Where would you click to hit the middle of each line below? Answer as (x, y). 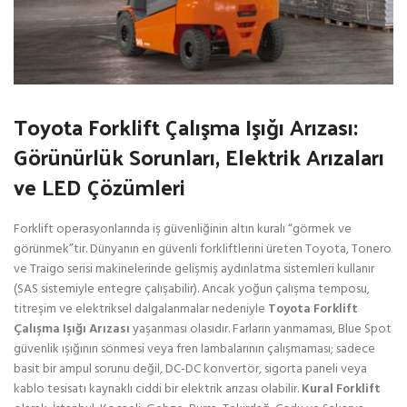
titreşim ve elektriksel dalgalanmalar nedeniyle (141, 309)
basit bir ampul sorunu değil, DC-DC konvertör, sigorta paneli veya (190, 369)
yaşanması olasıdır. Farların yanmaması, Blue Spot (261, 329)
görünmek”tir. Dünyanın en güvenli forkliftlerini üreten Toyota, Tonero (203, 249)
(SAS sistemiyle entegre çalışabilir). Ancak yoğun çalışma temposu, (192, 289)
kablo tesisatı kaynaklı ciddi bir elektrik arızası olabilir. (158, 389)
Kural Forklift (341, 389)
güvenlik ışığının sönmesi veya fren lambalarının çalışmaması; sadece (194, 349)
